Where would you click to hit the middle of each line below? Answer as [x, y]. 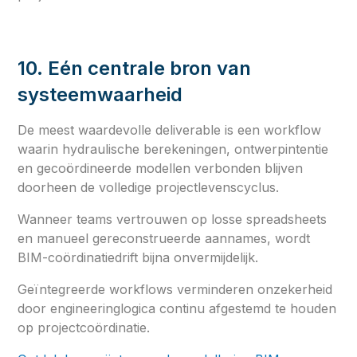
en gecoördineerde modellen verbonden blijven [161, 168]
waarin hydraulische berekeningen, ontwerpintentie [173, 149]
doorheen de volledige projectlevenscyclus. [149, 187]
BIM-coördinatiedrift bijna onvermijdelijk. [138, 257]
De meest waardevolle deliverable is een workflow [170, 129]
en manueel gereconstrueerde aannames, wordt [164, 238]
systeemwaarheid [100, 94]
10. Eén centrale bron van [135, 68]
